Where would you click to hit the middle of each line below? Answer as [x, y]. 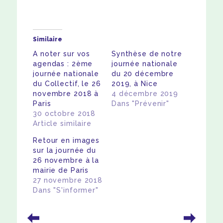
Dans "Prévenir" [140, 104]
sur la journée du [64, 151]
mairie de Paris [61, 170]
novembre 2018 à [66, 94]
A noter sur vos [62, 54]
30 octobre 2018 [64, 114]
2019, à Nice [134, 84]
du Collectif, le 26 [67, 84]
